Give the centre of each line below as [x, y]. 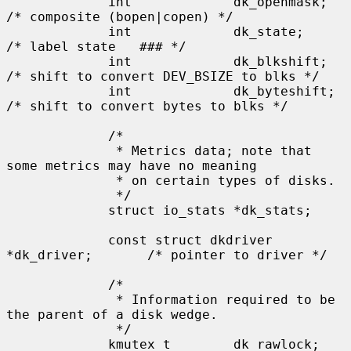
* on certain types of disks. [61, 180]
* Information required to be [61, 299]
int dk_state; [57, 31]
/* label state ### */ [96, 46]
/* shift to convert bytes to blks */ [147, 106]
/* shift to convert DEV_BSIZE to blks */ [163, 76]
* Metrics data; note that [61, 150]
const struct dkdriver [57, 240]
